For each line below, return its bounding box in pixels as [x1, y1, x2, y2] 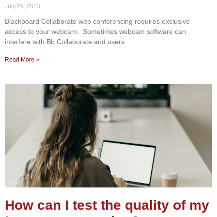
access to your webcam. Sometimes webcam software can [5, 27, 186, 35]
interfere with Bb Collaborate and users [5, 37, 124, 46]
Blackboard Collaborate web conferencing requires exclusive [5, 17, 190, 25]
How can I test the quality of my [5, 197, 209, 213]
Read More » [5, 56, 39, 63]
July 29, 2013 [5, 2, 40, 10]
